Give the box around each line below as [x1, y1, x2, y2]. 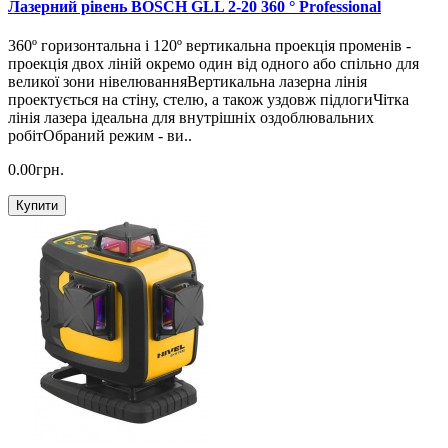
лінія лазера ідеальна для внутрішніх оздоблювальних [8, 109, 374, 127]
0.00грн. [8, 161, 64, 179]
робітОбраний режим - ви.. [8, 127, 192, 145]
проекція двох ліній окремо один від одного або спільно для [8, 55, 419, 73]
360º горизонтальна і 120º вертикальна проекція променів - [8, 37, 411, 55]
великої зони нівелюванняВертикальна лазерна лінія [8, 73, 367, 91]
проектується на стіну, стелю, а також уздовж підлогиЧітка [8, 91, 409, 109]
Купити [16, 198, 58, 214]
